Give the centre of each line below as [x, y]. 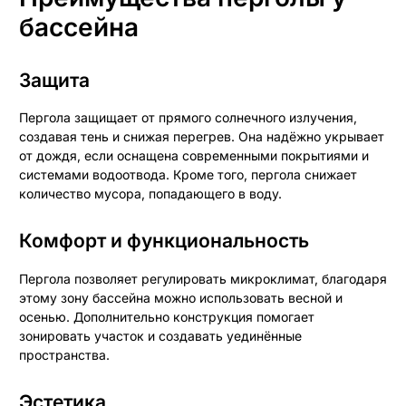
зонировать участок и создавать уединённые [160, 335]
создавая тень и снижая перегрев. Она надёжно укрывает [202, 137]
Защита [60, 80]
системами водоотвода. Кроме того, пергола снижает [188, 175]
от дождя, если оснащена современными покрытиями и [194, 156]
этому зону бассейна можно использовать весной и [181, 297]
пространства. [64, 354]
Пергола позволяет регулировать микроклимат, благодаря [203, 278]
